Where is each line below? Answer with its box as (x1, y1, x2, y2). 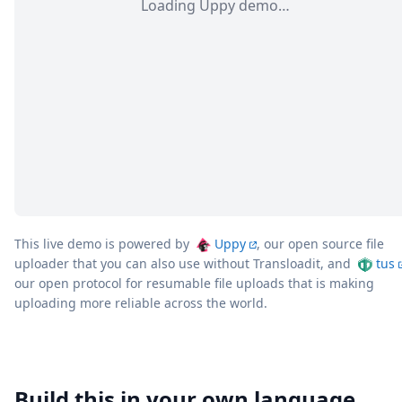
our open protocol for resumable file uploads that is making (14, 275, 374, 293)
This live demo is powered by (14, 235, 193, 253)
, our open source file (257, 235, 384, 253)
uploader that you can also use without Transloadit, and (14, 255, 354, 273)
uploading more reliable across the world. (14, 294, 267, 312)
